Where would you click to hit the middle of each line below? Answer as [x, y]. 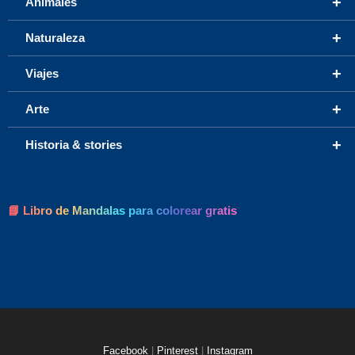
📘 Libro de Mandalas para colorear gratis [122, 210]
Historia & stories [74, 144]
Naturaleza [55, 37]
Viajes [42, 73]
